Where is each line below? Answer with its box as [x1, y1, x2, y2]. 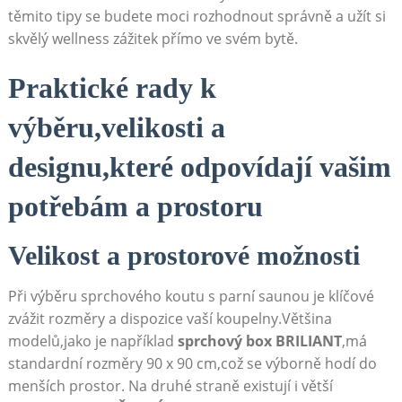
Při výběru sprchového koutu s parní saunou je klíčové [7, 286, 374, 307]
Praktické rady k [7, 72, 216, 105]
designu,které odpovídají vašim [7, 151, 391, 184]
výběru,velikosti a [7, 111, 225, 144]
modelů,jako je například [7, 331, 178, 352]
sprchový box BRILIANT [177, 331, 342, 352]
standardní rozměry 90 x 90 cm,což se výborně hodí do [7, 354, 377, 374]
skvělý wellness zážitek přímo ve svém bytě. [7, 29, 298, 49]
